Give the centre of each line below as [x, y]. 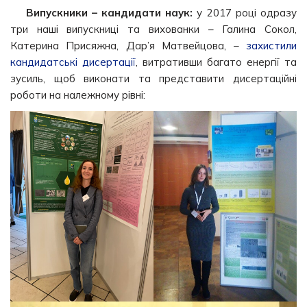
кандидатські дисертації [73, 62]
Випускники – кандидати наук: [111, 12]
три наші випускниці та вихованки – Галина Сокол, [153, 29]
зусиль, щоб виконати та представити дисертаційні [153, 78]
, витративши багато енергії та [216, 62]
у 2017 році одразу [247, 12]
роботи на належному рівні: [78, 95]
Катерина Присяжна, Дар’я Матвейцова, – [128, 45]
